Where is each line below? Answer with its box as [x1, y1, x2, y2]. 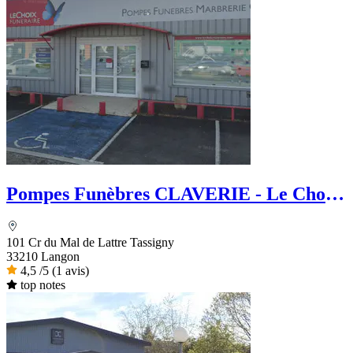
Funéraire [6, 204, 88, 225]
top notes [20, 278, 65, 292]
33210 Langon [6, 250, 80, 264]
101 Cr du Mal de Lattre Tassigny [6, 236, 174, 250]
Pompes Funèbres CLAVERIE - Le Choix [6, 183, 340, 204]
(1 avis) [52, 264, 89, 278]
